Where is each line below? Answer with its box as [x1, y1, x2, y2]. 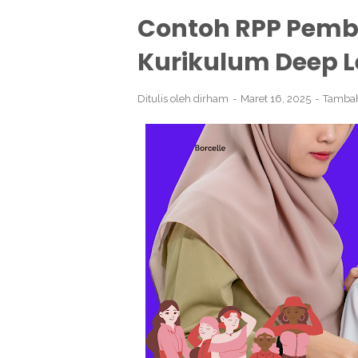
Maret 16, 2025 [241, 93, 313, 105]
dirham [193, 93, 229, 105]
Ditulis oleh [137, 93, 193, 105]
